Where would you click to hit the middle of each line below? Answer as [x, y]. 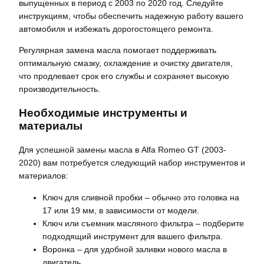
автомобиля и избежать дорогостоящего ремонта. [116, 29]
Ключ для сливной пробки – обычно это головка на [141, 197]
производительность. [60, 89]
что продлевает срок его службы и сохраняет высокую [124, 76]
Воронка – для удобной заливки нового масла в [135, 249]
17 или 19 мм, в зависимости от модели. [121, 210]
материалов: [43, 176]
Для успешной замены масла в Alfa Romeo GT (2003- [123, 150]
